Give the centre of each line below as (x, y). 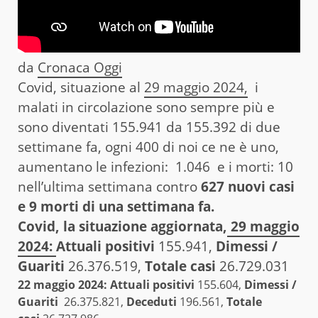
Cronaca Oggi (80, 67)
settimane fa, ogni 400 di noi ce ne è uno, (148, 147)
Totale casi (182, 266)
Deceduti (153, 301)
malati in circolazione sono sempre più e (146, 107)
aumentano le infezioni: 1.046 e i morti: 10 (155, 166)
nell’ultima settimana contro (109, 186)
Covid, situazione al (81, 87)
